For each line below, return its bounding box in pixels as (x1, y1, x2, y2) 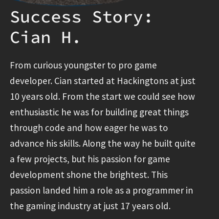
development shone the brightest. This (10, 168, 168, 180)
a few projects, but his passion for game (10, 153, 170, 165)
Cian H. (10, 26, 82, 48)
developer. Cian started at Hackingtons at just (10, 74, 196, 87)
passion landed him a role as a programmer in (10, 184, 193, 196)
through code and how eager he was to (10, 121, 168, 133)
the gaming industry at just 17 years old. (10, 199, 171, 212)
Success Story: (10, 5, 153, 27)
